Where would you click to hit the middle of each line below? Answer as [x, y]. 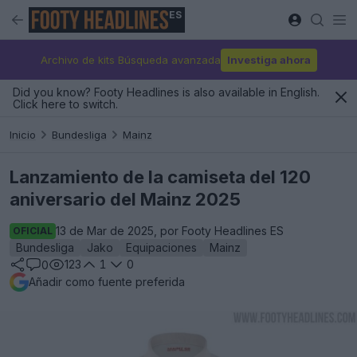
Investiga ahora [269, 59]
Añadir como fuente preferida [107, 282]
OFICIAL [33, 231]
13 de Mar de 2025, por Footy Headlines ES [170, 231]
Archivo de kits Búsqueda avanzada [130, 59]
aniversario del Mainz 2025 [125, 199]
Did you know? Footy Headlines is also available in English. [166, 92]
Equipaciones [161, 247]
